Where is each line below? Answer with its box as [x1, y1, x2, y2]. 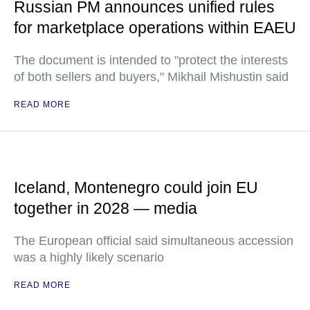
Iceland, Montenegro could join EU [14, 179, 258, 197]
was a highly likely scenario [14, 250, 164, 264]
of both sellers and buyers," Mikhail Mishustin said [14, 70, 289, 84]
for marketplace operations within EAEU [14, 19, 296, 37]
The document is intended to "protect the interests [14, 53, 288, 67]
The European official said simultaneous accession [14, 234, 293, 248]
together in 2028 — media [14, 199, 197, 217]
